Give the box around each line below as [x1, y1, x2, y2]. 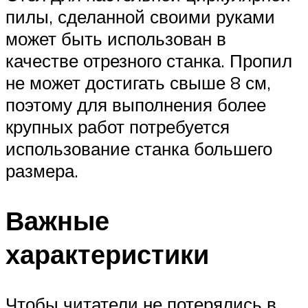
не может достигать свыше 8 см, [5, 71, 271, 93]
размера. [5, 159, 78, 181]
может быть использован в [5, 27, 226, 49]
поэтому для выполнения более [5, 93, 266, 115]
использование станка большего [5, 137, 272, 159]
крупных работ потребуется [5, 115, 230, 137]
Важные [5, 203, 109, 237]
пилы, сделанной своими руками [5, 5, 275, 27]
